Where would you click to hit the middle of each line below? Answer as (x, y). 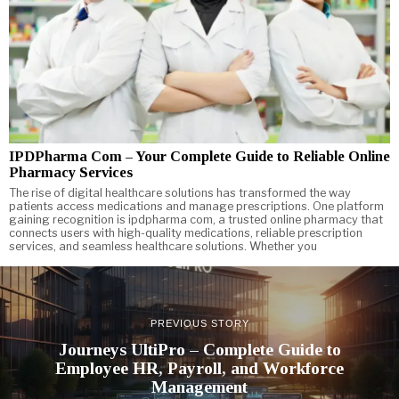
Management (199, 387)
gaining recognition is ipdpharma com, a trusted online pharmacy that (196, 220)
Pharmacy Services (71, 173)
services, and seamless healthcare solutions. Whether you (163, 247)
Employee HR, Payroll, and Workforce (199, 368)
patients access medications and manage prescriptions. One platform (196, 207)
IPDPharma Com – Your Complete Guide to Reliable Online (199, 157)
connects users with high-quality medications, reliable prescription (186, 233)
